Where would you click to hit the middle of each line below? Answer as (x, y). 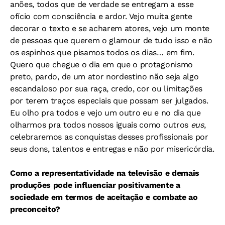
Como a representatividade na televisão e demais (105, 173)
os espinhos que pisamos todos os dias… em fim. (102, 53)
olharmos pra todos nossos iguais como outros (100, 125)
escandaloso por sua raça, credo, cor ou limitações (106, 89)
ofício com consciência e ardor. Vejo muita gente (101, 17)
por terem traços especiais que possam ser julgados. (109, 101)
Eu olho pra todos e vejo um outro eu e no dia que (105, 113)
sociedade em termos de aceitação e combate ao (104, 197)
